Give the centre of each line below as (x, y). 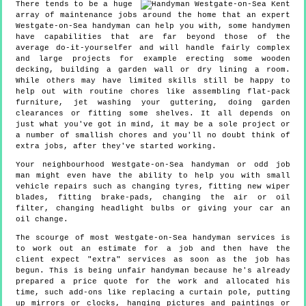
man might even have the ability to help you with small (153, 176)
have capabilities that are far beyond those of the (153, 37)
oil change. (42, 220)
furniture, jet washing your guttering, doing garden (153, 103)
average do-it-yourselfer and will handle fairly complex (153, 48)
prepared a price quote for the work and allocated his (153, 282)
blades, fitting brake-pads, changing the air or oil (153, 198)
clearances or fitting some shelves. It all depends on (153, 114)
